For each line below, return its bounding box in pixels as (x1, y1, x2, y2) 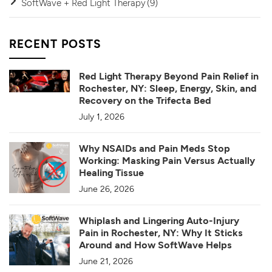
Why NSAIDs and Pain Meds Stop (79, 142, 230, 154)
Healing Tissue (79, 166, 144, 178)
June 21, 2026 (79, 256, 133, 267)
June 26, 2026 (79, 183, 134, 194)
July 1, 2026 (79, 111, 124, 122)
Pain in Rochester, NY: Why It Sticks (79, 226, 243, 239)
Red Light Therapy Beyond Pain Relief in (79, 70, 259, 82)
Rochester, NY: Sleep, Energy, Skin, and (79, 82, 257, 94)
